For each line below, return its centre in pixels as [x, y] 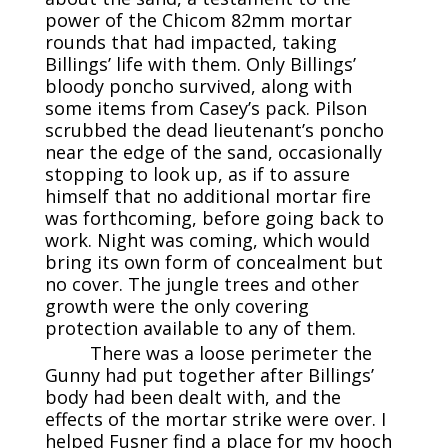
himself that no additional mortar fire [207, 196]
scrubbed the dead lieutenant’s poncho [214, 130]
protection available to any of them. [200, 328]
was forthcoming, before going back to [214, 218]
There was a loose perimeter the [230, 353]
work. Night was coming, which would [207, 240]
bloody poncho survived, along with [198, 86]
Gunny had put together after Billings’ [209, 375]
